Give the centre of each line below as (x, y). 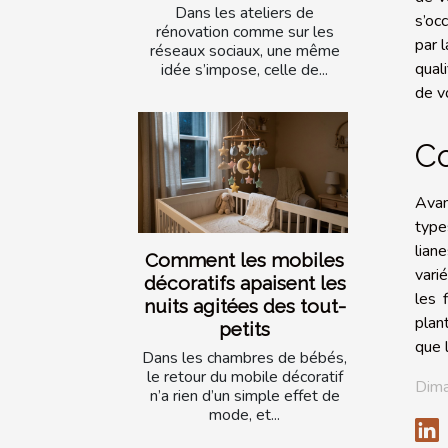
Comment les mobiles (244, 259)
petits (244, 328)
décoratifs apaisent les (244, 282)
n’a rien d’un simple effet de (244, 395)
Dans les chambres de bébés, (244, 357)
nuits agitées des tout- (244, 305)
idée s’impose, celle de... (244, 70)
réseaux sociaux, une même (244, 51)
